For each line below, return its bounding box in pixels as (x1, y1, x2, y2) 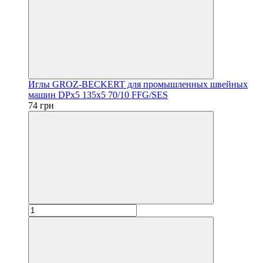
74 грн (28, 100, 54, 110)
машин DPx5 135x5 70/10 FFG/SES (28, 89, 168, 100)
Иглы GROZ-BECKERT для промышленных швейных (28, 79, 248, 89)
